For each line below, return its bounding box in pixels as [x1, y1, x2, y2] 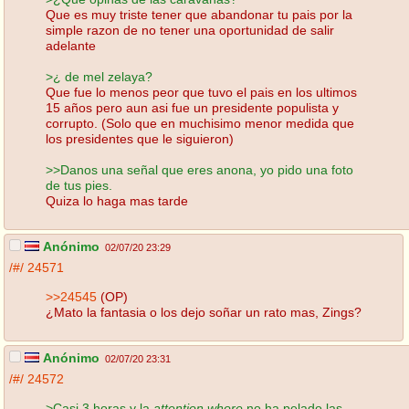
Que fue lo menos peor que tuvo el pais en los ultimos [46, 84, 357, 100]
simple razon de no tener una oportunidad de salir [46, 22, 334, 37]
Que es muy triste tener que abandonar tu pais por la [46, 6, 352, 22]
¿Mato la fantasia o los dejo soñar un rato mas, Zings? [46, 304, 362, 320]
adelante [46, 37, 96, 53]
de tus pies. [46, 177, 112, 193]
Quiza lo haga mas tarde [46, 193, 188, 208]
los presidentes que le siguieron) [46, 131, 234, 146]
